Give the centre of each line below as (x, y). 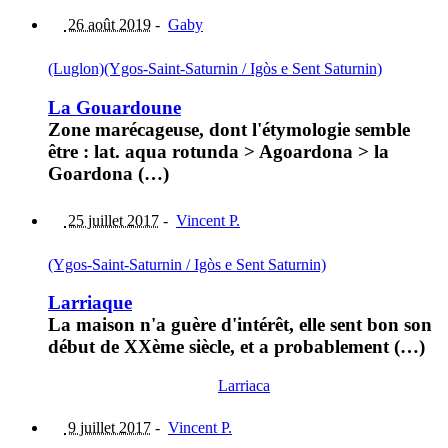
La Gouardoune (114, 107)
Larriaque (90, 303)
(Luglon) (76, 69)
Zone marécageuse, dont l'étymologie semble (229, 129)
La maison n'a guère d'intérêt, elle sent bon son (240, 325)
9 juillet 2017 (107, 428)
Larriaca (244, 386)
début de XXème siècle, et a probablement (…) (236, 347)
